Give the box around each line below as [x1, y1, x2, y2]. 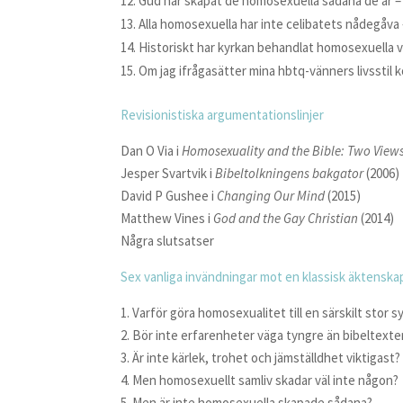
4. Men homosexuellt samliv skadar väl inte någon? [121, 372, 399, 389]
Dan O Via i [121, 142, 183, 159]
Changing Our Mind [217, 187, 328, 204]
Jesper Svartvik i [121, 165, 216, 182]
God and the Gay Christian [213, 210, 362, 227]
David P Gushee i [121, 187, 218, 204]
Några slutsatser [121, 232, 215, 249]
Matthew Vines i [121, 210, 214, 227]
